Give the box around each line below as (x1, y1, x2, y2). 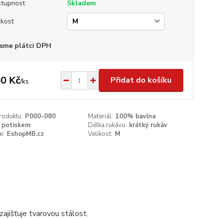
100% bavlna (115, 112, 156, 121)
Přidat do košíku (110, 75, 172, 86)
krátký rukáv (129, 121, 168, 130)
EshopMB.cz (6, 130, 44, 138)
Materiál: (88, 112, 113, 121)
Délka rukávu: (88, 121, 127, 130)
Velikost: (88, 130, 113, 138)
